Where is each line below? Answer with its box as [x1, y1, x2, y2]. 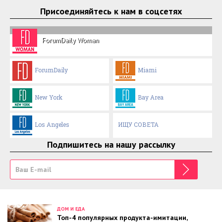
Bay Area [138, 93, 164, 102]
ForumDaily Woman [42, 36, 99, 45]
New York [35, 93, 62, 102]
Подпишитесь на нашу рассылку [47, 138, 175, 150]
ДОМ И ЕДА [57, 205, 85, 212]
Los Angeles [35, 120, 69, 129]
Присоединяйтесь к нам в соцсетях [40, 5, 182, 17]
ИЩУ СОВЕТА [118, 120, 159, 129]
